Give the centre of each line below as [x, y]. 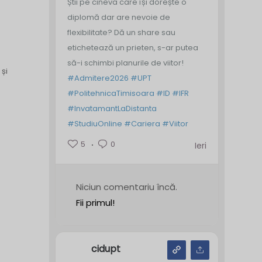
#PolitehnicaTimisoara [111, 93]
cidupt [106, 249]
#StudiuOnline [94, 124]
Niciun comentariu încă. [126, 187]
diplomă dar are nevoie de [118, 17]
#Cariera [142, 124]
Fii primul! [95, 203]
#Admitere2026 [98, 78]
